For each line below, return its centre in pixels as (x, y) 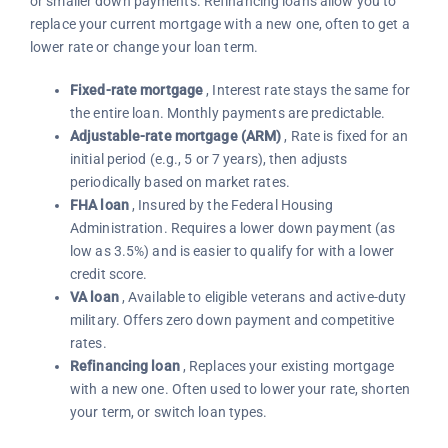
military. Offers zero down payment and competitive (232, 319)
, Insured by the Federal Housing (231, 204)
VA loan (94, 296)
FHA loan (99, 204)
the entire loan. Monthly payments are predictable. (227, 112)
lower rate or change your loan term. (144, 46)
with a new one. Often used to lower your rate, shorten (240, 388)
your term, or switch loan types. (168, 411)
